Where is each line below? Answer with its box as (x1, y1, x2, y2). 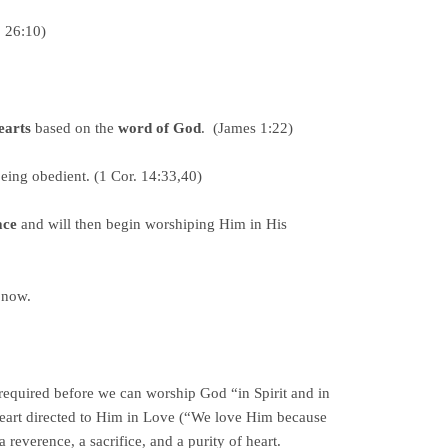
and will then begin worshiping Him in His (17, 216, 287, 233)
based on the (31, 119, 118, 136)
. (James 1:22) (201, 119, 293, 136)
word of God (118, 119, 201, 136)
